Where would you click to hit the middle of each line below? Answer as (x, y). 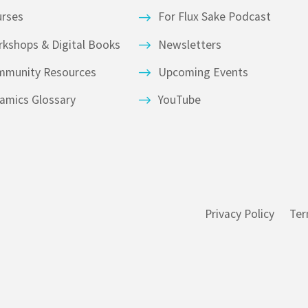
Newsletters (189, 44)
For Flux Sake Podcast (214, 17)
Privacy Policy (240, 214)
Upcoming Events (203, 72)
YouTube (179, 100)
